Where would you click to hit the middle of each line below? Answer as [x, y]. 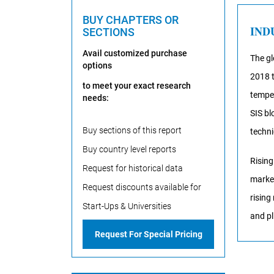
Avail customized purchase [135, 53]
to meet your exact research [137, 86]
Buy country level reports [129, 149]
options [97, 65]
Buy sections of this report [132, 130]
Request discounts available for [142, 187]
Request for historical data [133, 168]
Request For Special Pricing [148, 234]
